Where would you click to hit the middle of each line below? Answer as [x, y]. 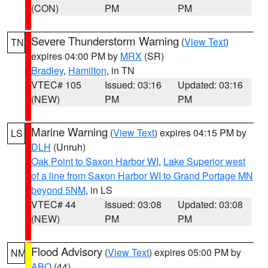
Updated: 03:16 [211, 85]
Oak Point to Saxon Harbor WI [95, 161]
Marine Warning [69, 132]
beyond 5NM [58, 190]
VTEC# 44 [54, 204]
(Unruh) [68, 147]
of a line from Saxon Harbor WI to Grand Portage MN [142, 176]
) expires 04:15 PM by [200, 133]
